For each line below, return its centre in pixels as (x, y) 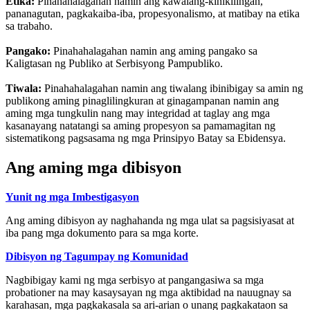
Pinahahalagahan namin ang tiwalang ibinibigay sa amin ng (172, 89)
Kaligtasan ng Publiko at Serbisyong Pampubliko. (114, 64)
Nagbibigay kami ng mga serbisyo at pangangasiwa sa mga (135, 280)
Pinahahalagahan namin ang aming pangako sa (154, 51)
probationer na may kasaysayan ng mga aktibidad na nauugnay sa (148, 293)
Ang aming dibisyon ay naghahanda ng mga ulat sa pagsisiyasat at (150, 221)
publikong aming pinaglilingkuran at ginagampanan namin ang (142, 101)
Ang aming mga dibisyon (93, 168)
